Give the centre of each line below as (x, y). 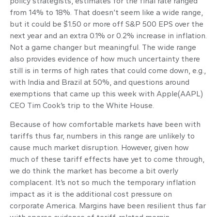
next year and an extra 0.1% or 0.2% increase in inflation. (108, 35)
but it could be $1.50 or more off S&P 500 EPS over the (107, 24)
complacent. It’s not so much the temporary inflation (103, 182)
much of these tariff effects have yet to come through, (107, 159)
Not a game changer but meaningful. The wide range (103, 47)
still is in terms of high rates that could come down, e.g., (108, 70)
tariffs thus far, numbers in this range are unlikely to (102, 136)
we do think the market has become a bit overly (94, 170)
